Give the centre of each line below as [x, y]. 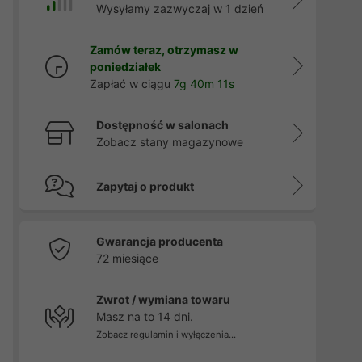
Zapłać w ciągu [132, 84]
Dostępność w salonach [162, 125]
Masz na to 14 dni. [144, 316]
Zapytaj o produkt [145, 186]
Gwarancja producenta [159, 241]
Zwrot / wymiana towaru [163, 299]
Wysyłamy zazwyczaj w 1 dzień [179, 8]
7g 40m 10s [205, 84]
